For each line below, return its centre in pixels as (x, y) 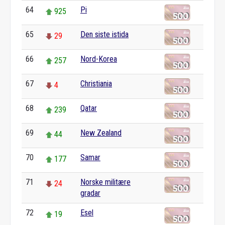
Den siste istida (104, 34)
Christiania (96, 84)
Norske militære (105, 182)
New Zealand (101, 133)
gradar (90, 193)
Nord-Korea (99, 59)
